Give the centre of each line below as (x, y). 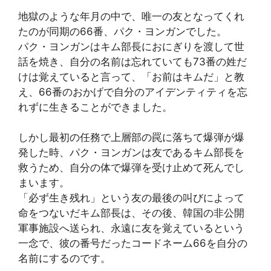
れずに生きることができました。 (95, 107)
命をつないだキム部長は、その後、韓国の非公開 (131, 213)
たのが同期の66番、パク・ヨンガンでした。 (122, 31)
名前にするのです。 (64, 259)
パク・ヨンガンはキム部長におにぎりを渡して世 (131, 46)
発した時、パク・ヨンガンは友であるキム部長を (131, 153)
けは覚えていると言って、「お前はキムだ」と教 (131, 77)
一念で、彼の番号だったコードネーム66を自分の (133, 243)
